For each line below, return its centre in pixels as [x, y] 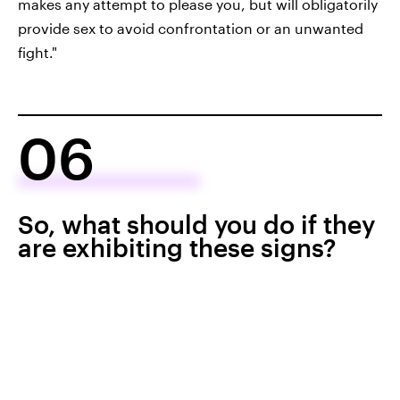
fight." [37, 52]
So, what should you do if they [196, 224]
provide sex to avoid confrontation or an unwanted [191, 28]
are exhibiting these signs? [177, 247]
